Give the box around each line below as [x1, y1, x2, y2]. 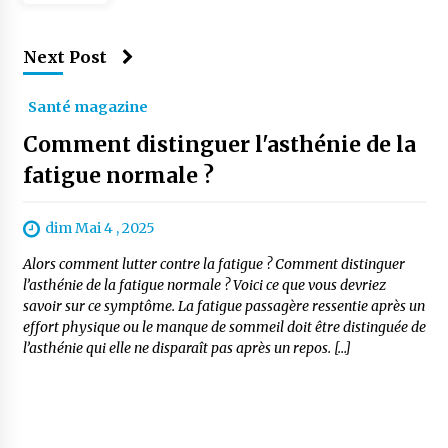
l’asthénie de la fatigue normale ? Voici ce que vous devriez [22, 276, 386, 295]
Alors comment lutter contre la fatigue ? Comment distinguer [22, 255, 405, 274]
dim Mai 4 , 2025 [44, 219, 155, 237]
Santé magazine [27, 98, 148, 116]
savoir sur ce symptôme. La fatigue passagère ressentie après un [22, 297, 425, 316]
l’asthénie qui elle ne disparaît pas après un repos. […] [22, 339, 351, 358]
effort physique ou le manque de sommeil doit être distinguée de [22, 318, 426, 337]
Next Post [22, 47, 107, 67]
